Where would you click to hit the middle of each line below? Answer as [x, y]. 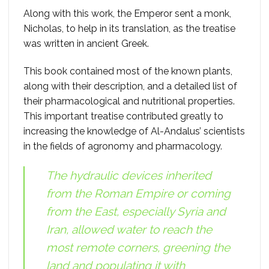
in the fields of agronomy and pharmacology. [123, 147]
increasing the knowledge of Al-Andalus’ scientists [134, 131]
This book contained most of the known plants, [128, 71]
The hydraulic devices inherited [129, 175]
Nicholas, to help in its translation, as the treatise [129, 29]
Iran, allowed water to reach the [129, 229]
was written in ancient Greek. [86, 44]
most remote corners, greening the [138, 247]
